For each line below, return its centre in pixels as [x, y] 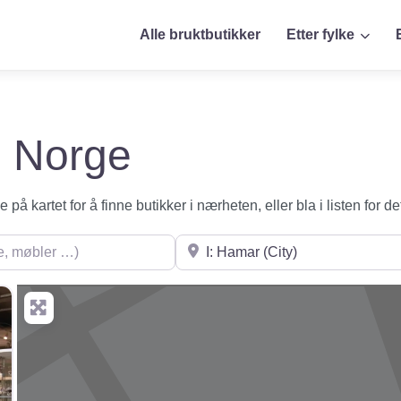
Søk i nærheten [223, 244]
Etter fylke [321, 34]
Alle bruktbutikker [200, 34]
